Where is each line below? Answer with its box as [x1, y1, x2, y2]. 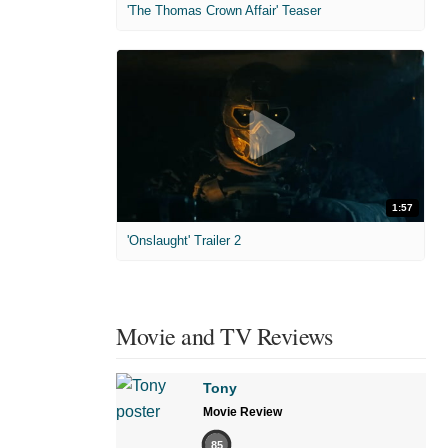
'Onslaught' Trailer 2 [127, 233, 241, 249]
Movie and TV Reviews [116, 320, 332, 353]
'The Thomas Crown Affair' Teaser [127, 2, 321, 18]
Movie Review [203, 405, 282, 420]
